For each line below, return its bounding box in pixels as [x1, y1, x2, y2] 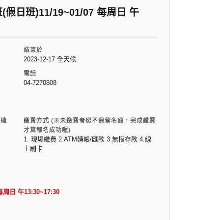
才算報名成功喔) [23, 127, 71, 134]
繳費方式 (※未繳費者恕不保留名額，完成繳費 [23, 117, 156, 125]
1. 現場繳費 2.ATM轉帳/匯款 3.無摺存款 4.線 [23, 136, 151, 143]
